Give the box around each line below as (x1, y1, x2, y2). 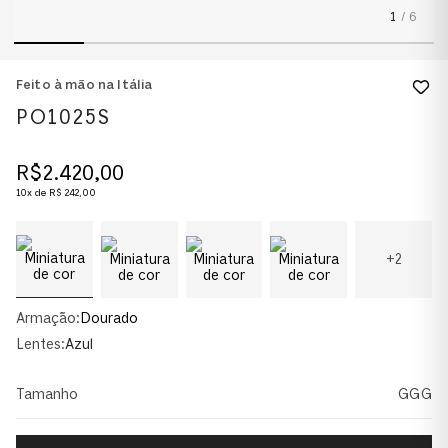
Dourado (80, 310, 138, 327)
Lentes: (16, 336, 65, 353)
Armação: (16, 310, 80, 327)
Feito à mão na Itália (16, 77, 153, 93)
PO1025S (16, 105, 111, 130)
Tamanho (16, 386, 78, 403)
